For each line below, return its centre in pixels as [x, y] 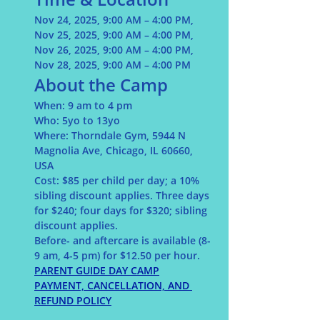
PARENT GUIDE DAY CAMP [97, 270]
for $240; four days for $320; [103, 210]
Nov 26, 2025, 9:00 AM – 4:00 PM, [115, 50]
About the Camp [101, 85]
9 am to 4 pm [100, 105]
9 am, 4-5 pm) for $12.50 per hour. [117, 255]
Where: [51, 135]
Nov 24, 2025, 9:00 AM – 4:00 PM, [115, 20]
